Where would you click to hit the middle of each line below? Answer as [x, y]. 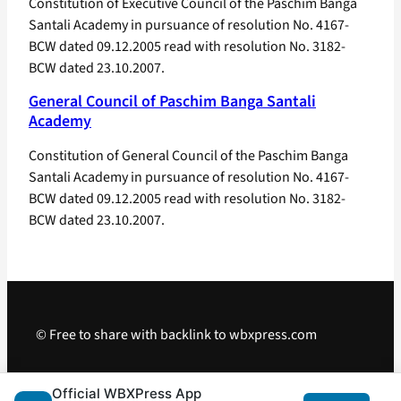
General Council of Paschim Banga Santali [172, 101]
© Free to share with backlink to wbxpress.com [176, 334]
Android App [210, 384]
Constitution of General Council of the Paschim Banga [188, 155]
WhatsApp [132, 384]
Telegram [64, 384]
